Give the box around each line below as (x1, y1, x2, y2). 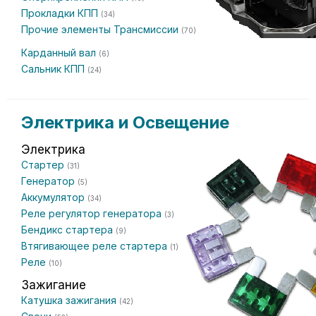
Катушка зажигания (21, 294, 119, 306)
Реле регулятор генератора (21, 207, 164, 219)
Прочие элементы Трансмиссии (21, 23, 181, 35)
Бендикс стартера (21, 224, 116, 236)
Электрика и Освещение (21, 112, 229, 133)
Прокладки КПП (21, 7, 101, 19)
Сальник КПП (21, 63, 87, 75)
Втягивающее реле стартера (21, 240, 170, 252)
